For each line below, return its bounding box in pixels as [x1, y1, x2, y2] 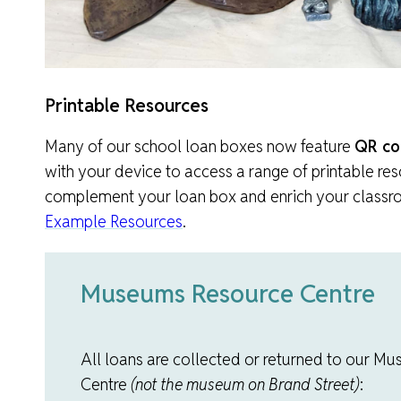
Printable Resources [45, 94, 209, 118]
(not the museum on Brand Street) [131, 374, 360, 396]
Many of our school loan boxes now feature [45, 136, 354, 158]
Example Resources [45, 211, 183, 233]
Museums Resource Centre [81, 277, 375, 311]
